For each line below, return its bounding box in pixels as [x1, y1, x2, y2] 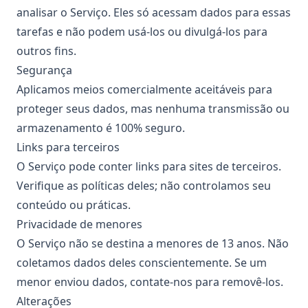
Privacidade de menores [16, 217, 142, 232]
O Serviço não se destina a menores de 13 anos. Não [16, 236, 289, 251]
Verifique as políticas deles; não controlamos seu [16, 178, 271, 193]
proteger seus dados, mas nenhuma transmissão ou [16, 101, 289, 116]
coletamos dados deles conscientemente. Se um [16, 255, 267, 270]
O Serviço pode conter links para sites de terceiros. [16, 159, 281, 174]
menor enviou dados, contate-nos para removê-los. [16, 274, 283, 289]
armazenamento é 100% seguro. [16, 120, 185, 135]
